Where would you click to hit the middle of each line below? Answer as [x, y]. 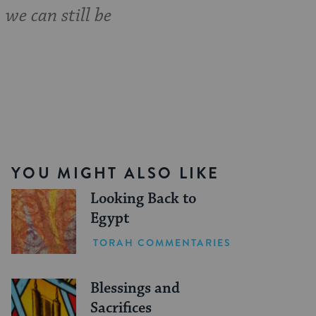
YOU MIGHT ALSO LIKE [116, 174]
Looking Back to [144, 199]
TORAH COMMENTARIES [162, 242]
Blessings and [135, 289]
